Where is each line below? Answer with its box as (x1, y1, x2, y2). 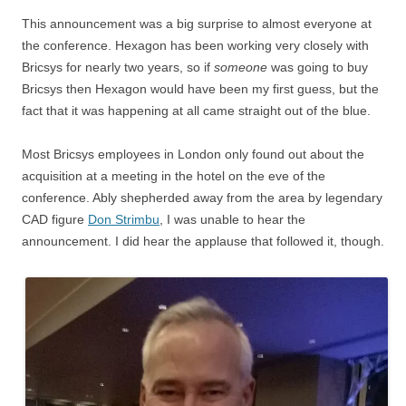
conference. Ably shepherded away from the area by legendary (22, 190, 382, 205)
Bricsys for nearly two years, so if (22, 60, 214, 74)
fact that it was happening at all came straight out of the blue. (22, 103, 371, 118)
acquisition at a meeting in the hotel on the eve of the (22, 169, 325, 183)
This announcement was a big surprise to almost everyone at (22, 16, 372, 31)
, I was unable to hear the (159, 212, 305, 227)
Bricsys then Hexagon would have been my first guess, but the (22, 82, 379, 96)
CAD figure (22, 212, 88, 227)
